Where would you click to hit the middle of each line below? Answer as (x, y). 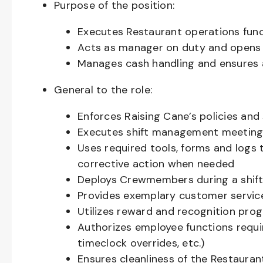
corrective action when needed (156, 164)
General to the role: (103, 90)
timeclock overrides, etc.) (141, 243)
